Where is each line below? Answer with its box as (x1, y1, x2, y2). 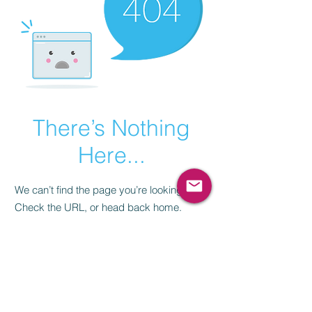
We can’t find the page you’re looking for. (15, 183, 198, 197)
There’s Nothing (33, 114, 190, 142)
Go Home (79, 238, 137, 256)
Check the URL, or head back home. (15, 201, 182, 214)
